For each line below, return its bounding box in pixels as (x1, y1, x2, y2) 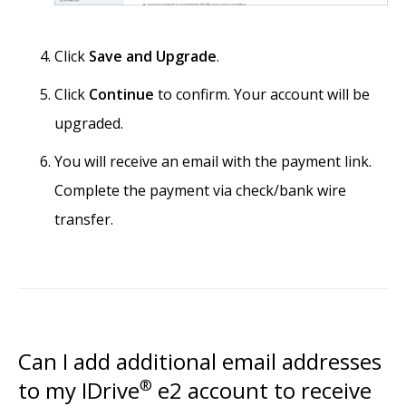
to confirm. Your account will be (154, 84, 370, 105)
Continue (89, 84, 154, 105)
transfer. (54, 209, 113, 230)
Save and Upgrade (89, 46, 217, 67)
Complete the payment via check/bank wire (54, 180, 346, 201)
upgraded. (54, 113, 123, 134)
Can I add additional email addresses (18, 346, 382, 377)
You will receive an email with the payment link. (54, 151, 372, 172)
